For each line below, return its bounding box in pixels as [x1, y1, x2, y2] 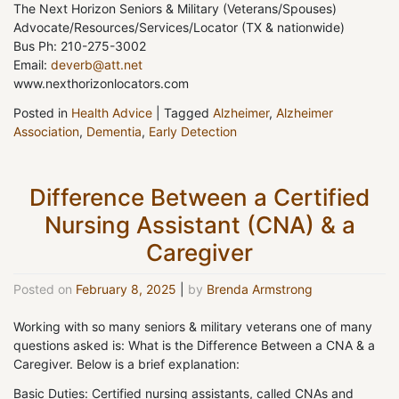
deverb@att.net [51, 57, 142, 73]
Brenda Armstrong [207, 281, 313, 297]
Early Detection [149, 124, 237, 140]
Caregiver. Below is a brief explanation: [13, 355, 240, 371]
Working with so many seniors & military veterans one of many [13, 318, 372, 334]
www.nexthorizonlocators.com [13, 76, 189, 92]
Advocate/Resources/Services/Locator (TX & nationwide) [13, 20, 345, 36]
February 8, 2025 [76, 281, 176, 297]
